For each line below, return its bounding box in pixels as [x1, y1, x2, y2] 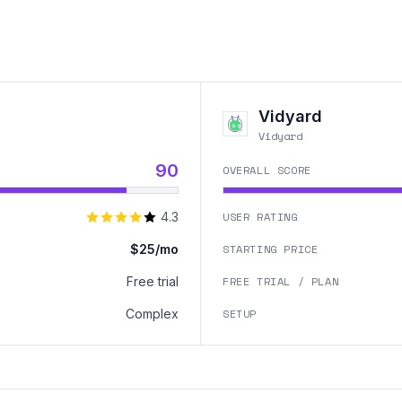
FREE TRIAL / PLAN [223, 274, 339, 289]
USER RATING [223, 209, 298, 224]
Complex [126, 306, 179, 321]
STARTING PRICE [223, 241, 319, 257]
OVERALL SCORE [223, 162, 311, 178]
